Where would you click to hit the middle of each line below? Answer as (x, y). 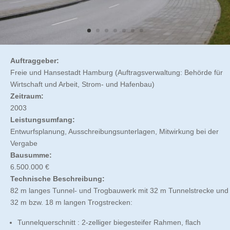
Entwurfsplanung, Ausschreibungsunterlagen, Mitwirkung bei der (114, 131)
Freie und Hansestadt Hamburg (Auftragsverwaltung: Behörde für (117, 72)
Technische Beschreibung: (57, 179)
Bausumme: (31, 155)
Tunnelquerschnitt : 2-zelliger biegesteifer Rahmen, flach (109, 222)
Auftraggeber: (35, 61)
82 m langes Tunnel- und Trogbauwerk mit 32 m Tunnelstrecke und (119, 190)
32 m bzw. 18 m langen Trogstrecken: (71, 202)
